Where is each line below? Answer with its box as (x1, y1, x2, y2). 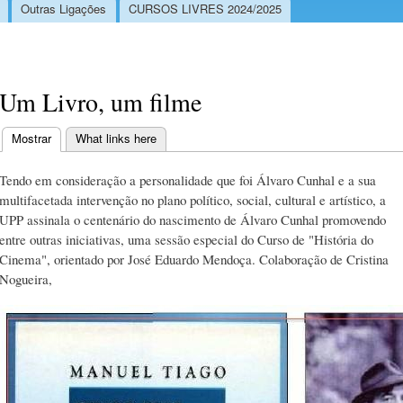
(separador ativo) (51, 129, 139, 147)
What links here (76, 129, 157, 147)
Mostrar (12, 129, 51, 147)
